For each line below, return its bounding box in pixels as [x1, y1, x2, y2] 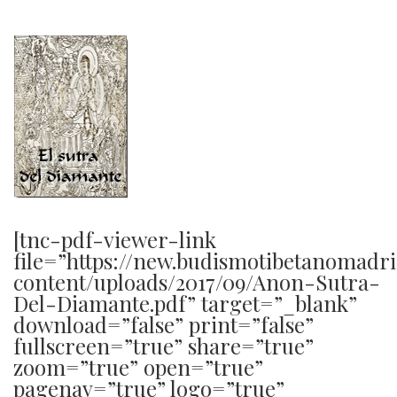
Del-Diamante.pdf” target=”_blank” [13, 289, 357, 318]
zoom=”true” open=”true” [13, 353, 263, 382]
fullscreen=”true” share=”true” [13, 331, 314, 361]
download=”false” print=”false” [13, 310, 314, 339]
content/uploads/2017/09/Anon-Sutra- [13, 268, 380, 297]
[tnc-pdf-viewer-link [13, 225, 216, 254]
